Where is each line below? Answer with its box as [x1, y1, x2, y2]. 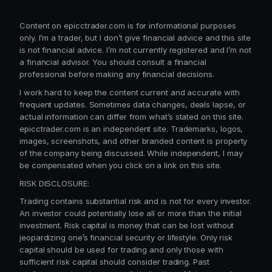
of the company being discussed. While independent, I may [19, 148, 243, 158]
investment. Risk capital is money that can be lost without [19, 220, 234, 231]
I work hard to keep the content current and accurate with [19, 87, 240, 97]
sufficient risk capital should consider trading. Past [19, 257, 209, 267]
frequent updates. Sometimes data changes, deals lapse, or [19, 99, 246, 109]
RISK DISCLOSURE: [19, 178, 89, 188]
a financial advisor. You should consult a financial [19, 57, 206, 67]
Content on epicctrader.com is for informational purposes [19, 21, 236, 31]
